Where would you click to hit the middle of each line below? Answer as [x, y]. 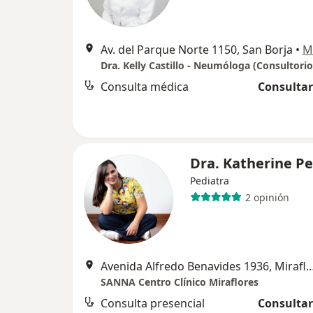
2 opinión [267, 197]
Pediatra [210, 181]
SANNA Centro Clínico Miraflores [180, 282]
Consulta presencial [153, 304]
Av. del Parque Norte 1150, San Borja [197, 50]
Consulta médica [145, 87]
